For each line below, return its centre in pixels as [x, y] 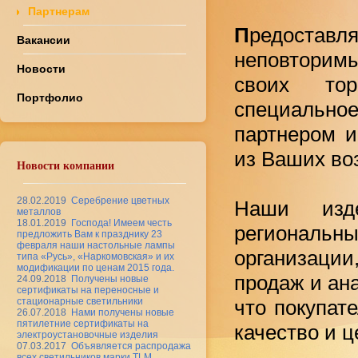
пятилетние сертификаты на [83, 324]
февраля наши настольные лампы [96, 246]
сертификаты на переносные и [88, 290]
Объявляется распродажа [131, 346]
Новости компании [66, 165]
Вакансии [44, 40]
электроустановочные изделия [88, 335]
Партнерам [59, 12]
